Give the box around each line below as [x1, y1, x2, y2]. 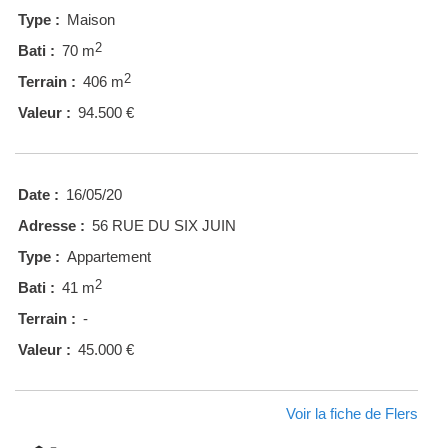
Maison [67, 11, 115, 29]
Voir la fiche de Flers [286, 405, 418, 423]
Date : [18, 186, 59, 204]
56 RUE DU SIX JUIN [92, 217, 236, 235]
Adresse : [18, 217, 85, 235]
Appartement [67, 248, 151, 266]
